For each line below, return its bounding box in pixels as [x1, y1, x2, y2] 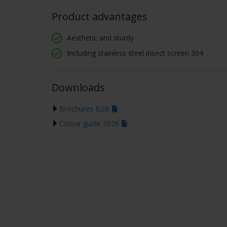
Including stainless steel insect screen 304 [67, 48, 203, 58]
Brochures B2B [59, 104, 109, 113]
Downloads [52, 81, 105, 94]
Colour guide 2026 [59, 119, 119, 128]
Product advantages [52, 10, 147, 23]
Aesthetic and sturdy [67, 33, 134, 43]
